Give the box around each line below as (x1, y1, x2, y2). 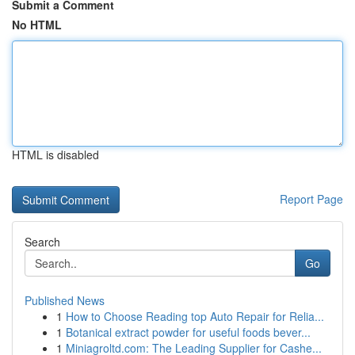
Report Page (280, 191, 343, 207)
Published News (25, 292, 105, 308)
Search (25, 234, 60, 250)
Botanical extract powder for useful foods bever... (66, 324, 311, 340)
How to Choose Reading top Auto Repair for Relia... (66, 308, 324, 324)
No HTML (12, 17, 62, 32)
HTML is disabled (12, 147, 99, 162)
